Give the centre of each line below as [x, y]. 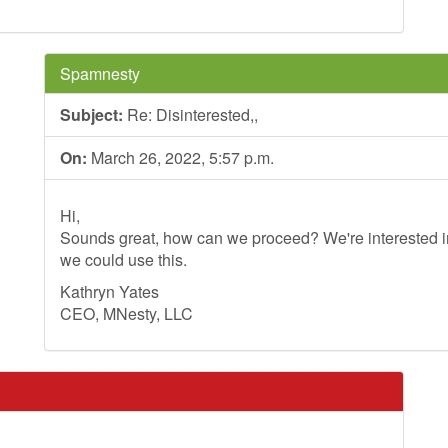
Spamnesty [100, 73]
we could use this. [123, 259]
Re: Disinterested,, [190, 114]
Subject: [91, 114]
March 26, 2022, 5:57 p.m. [180, 157]
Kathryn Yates [109, 291]
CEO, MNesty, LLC [126, 313]
